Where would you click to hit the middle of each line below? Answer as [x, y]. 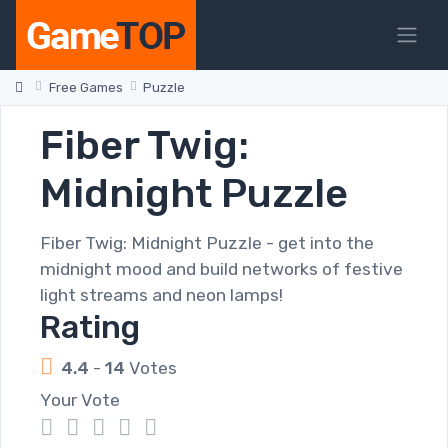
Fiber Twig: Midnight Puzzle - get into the [207, 243]
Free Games [85, 87]
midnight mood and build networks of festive [221, 269]
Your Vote [80, 400]
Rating [90, 327]
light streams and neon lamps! [161, 295]
